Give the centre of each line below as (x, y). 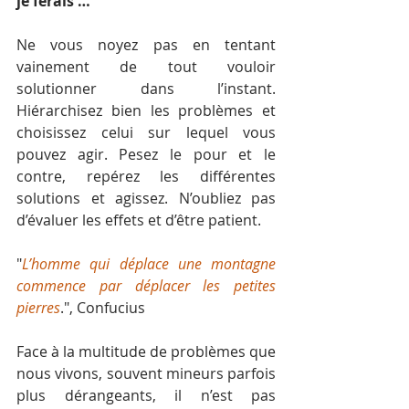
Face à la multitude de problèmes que (146, 351)
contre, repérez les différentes (146, 176)
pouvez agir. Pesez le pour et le (146, 154)
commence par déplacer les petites (146, 286)
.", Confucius (103, 308)
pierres (38, 308)
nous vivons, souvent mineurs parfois (146, 373)
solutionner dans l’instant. (146, 89)
